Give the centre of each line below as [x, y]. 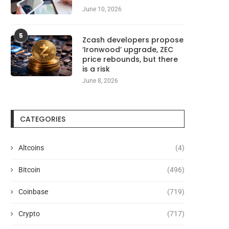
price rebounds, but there [130, 60]
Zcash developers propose [133, 40]
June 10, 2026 [102, 9]
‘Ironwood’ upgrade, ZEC [128, 50]
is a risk [96, 69]
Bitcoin [29, 170]
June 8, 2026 [100, 81]
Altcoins [31, 148]
